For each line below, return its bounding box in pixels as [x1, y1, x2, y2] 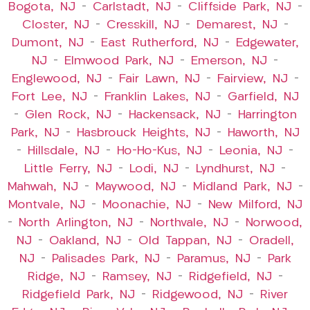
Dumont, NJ [11, 37, 84, 50]
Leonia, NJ [219, 145, 282, 158]
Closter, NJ [21, 19, 89, 32]
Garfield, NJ [227, 91, 299, 104]
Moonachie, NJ [102, 199, 191, 212]
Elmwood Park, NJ [64, 55, 174, 68]
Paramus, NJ [176, 253, 250, 266]
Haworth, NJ [227, 127, 300, 140]
